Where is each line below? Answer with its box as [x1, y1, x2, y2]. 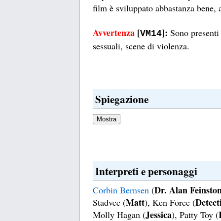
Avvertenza [93, 26, 137, 39]
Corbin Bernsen [93, 184, 149, 196]
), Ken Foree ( [145, 196, 195, 209]
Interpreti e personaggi [95, 163, 197, 179]
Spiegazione [95, 91, 148, 107]
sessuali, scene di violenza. [93, 40, 189, 52]
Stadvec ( [93, 196, 126, 209]
